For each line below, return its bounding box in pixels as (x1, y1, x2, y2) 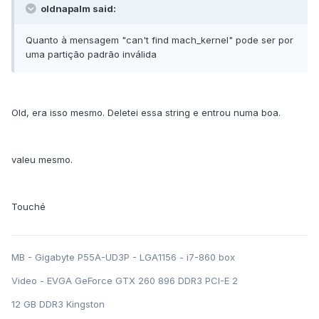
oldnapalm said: (38, 3, 116, 15)
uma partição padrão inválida (26, 48, 157, 61)
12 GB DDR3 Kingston (11, 298, 105, 310)
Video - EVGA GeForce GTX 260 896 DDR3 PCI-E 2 (11, 275, 238, 287)
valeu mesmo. (11, 154, 73, 166)
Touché (11, 201, 46, 213)
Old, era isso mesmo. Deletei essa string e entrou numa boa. (11, 107, 281, 119)
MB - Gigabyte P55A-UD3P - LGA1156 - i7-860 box (11, 251, 235, 263)
